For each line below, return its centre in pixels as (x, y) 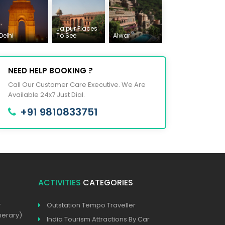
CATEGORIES (107, 183)
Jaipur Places (77, 28)
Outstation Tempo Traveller (91, 205)
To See (66, 35)
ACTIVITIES (60, 183)
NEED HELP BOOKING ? (50, 71)
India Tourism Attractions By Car (98, 219)
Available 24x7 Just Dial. (46, 95)
